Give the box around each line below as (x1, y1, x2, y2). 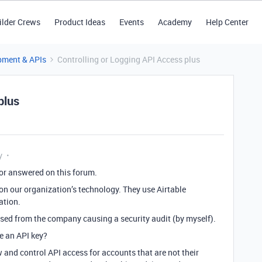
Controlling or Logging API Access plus (57, 54, 200, 65)
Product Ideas (54, 16, 105, 27)
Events (119, 16, 144, 27)
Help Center (205, 16, 249, 27)
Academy (157, 16, 192, 27)
